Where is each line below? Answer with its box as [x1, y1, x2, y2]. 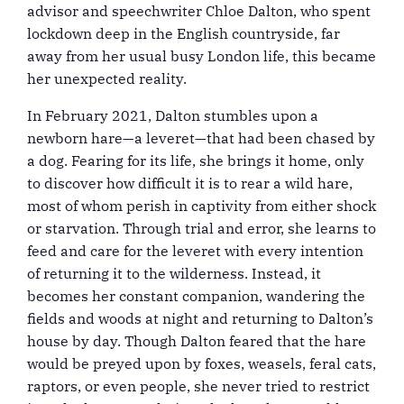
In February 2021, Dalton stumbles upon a [27, 106, 318, 124]
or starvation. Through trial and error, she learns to [27, 219, 376, 237]
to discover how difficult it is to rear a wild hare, [27, 174, 353, 192]
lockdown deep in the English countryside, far [27, 24, 340, 42]
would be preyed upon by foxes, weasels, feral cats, [27, 354, 376, 372]
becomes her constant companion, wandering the [27, 287, 365, 305]
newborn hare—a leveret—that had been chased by [27, 129, 375, 147]
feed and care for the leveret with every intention [27, 242, 363, 260]
